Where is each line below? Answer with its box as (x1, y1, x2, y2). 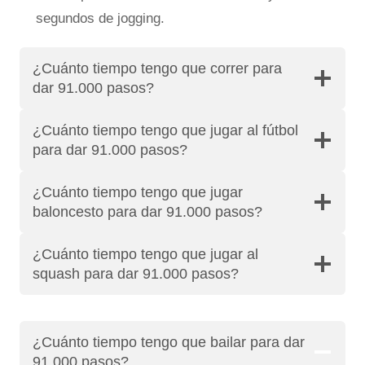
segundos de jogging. (36, 10, 165, 26)
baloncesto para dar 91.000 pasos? (33, 203, 262, 220)
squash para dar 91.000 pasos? (33, 265, 239, 282)
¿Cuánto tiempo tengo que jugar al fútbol (33, 121, 298, 139)
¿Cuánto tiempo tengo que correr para (33, 59, 282, 77)
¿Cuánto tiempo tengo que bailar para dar (33, 333, 305, 350)
